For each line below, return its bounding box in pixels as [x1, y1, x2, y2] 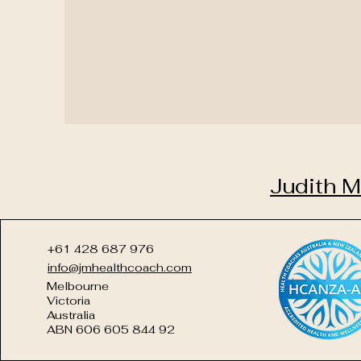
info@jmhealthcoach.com [48, 260, 192, 275]
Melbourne [47, 279, 109, 293]
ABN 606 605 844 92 [47, 322, 175, 337]
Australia [47, 308, 95, 322]
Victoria [47, 293, 90, 308]
